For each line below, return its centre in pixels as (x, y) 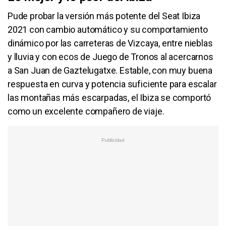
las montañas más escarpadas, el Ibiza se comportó (109, 98)
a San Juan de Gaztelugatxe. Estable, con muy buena (110, 71)
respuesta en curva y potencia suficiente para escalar (112, 84)
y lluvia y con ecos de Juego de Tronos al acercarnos (110, 57)
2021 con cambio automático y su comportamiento (108, 30)
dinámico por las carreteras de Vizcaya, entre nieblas (110, 43)
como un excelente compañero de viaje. (86, 111)
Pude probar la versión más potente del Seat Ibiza (104, 16)
